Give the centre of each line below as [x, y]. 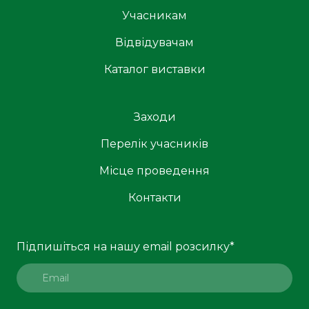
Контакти [154, 198]
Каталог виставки [154, 70]
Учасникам [154, 16]
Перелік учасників [154, 144]
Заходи [154, 117]
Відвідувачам [154, 43]
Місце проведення [154, 171]
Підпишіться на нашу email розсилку [123, 247]
